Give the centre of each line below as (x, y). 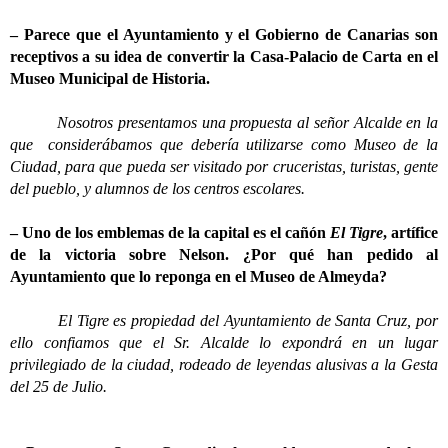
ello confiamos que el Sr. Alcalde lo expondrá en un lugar (224, 342)
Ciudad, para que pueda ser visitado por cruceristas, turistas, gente (224, 166)
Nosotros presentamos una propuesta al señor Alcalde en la (224, 122)
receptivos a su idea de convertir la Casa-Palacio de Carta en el (224, 56)
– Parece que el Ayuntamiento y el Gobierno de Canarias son (224, 34)
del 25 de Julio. (58, 386)
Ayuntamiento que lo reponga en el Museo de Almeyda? (198, 276)
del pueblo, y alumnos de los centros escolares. (159, 188)
